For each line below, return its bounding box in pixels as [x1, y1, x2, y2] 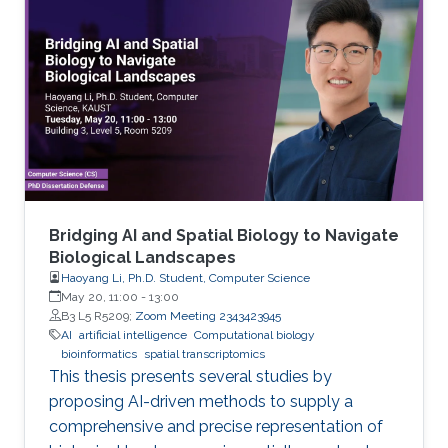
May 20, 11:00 [61, 289, 138, 304]
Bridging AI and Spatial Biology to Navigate [49, 225, 399, 245]
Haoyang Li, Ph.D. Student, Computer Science [61, 270, 310, 285]
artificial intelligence [79, 327, 187, 342]
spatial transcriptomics [144, 346, 265, 361]
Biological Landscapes [49, 247, 236, 267]
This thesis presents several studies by [49, 366, 332, 386]
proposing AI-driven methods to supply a [49, 391, 353, 411]
